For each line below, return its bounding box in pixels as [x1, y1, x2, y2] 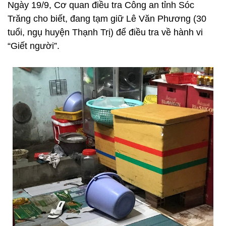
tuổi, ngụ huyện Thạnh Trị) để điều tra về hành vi [8, 27, 203, 37]
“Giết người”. [8, 41, 60, 51]
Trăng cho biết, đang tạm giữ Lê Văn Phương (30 [8, 14, 206, 24]
